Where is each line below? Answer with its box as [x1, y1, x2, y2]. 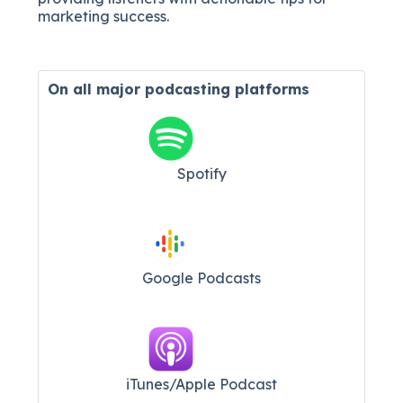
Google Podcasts [142, 268, 261, 287]
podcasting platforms [145, 79, 310, 98]
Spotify [176, 164, 227, 183]
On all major [48, 79, 146, 98]
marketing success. [38, 6, 170, 25]
